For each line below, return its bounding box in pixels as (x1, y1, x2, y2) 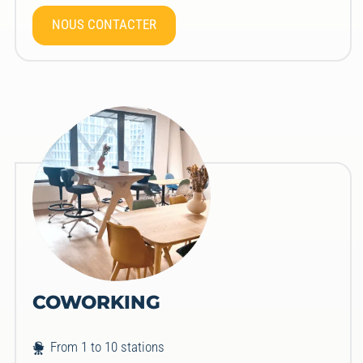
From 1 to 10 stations (50, 340, 165, 356)
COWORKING (32, 291, 161, 314)
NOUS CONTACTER (52, 16, 157, 33)
